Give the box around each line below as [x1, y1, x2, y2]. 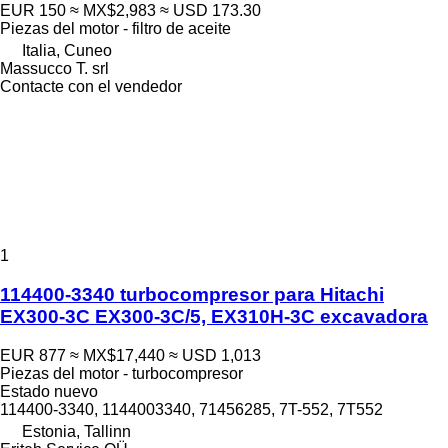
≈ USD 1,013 [169, 346, 261, 364]
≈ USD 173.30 [160, 2, 261, 20]
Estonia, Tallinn [22, 422, 131, 440]
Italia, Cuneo [22, 42, 112, 60]
